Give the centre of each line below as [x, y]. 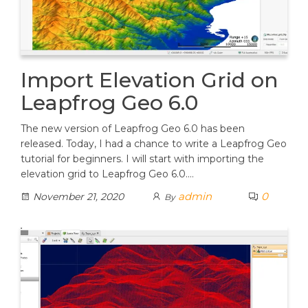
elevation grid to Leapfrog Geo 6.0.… [107, 174]
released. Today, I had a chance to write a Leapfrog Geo [154, 144]
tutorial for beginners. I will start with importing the [142, 159]
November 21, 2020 [77, 197]
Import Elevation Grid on [150, 80]
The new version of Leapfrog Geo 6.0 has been [133, 129]
